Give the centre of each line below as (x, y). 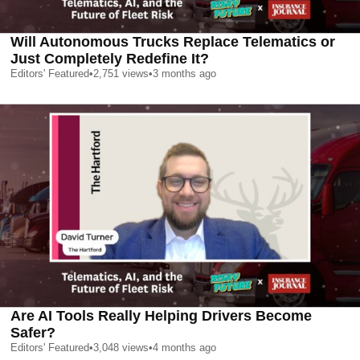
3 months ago (184, 74)
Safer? (33, 333)
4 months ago (184, 348)
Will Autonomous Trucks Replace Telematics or (173, 42)
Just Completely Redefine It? (110, 59)
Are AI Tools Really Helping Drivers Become (161, 316)
